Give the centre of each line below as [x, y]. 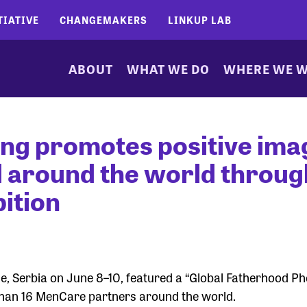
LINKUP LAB [200, 20]
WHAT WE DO [168, 69]
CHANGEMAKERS [103, 20]
